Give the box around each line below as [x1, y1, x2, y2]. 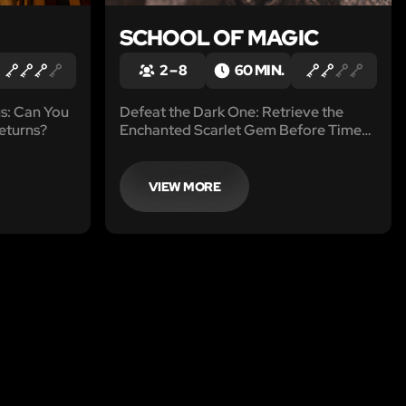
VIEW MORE [149, 178, 220, 195]
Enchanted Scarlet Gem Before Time [120, 120, 362, 140]
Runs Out [120, 138, 180, 158]
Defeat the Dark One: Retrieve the [120, 101, 343, 121]
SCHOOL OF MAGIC [120, 23, 318, 52]
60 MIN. [234, 60, 285, 80]
